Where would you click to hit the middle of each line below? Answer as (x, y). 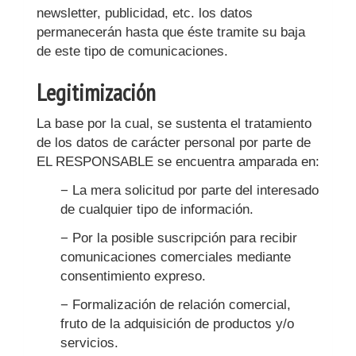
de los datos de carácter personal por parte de (174, 143)
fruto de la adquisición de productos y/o (177, 324)
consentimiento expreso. (133, 276)
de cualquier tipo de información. (157, 209)
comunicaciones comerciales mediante (176, 257)
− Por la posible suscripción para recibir (179, 238)
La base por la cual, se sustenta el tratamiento (174, 124)
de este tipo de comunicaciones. (132, 51)
